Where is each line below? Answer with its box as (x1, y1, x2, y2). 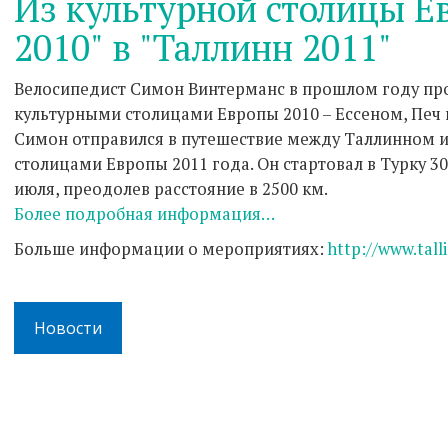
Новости (34, 317, 102, 339)
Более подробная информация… (14, 203, 275, 225)
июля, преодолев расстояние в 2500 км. (14, 178, 328, 200)
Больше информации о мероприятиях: (14, 238, 328, 260)
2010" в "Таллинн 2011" (14, 24, 392, 71)
